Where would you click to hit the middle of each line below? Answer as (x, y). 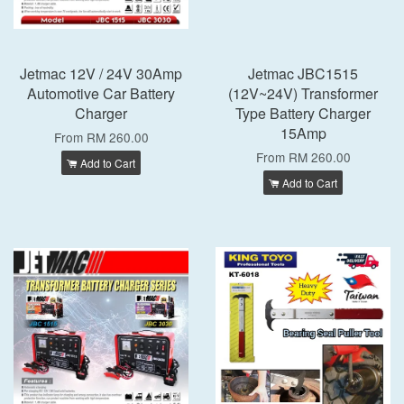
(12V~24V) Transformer (303, 93)
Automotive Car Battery (101, 93)
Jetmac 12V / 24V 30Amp (101, 73)
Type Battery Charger (303, 113)
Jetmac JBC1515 (303, 73)
